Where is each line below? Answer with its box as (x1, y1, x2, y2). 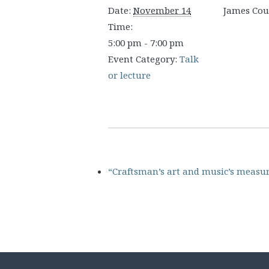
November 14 (133, 4, 191, 16)
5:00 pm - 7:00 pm (108, 37, 184, 49)
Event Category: (108, 53, 177, 65)
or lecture (108, 69, 151, 81)
